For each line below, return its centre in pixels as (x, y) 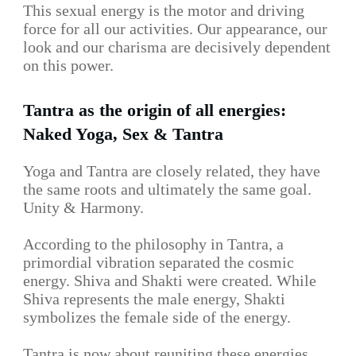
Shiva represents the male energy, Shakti (154, 299)
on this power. (68, 66)
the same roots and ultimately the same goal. (167, 190)
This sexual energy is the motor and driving (164, 11)
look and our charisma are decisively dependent (177, 47)
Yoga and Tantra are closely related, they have (172, 171)
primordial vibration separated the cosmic (159, 263)
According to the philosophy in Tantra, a (153, 244)
